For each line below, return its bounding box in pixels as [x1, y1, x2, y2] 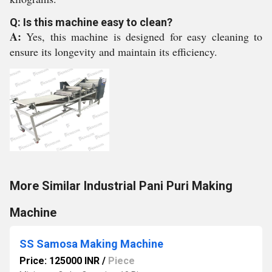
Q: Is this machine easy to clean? [10, 16, 172, 29]
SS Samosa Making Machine [19, 237, 163, 250]
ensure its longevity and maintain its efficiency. [10, 44, 217, 59]
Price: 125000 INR [19, 255, 100, 267]
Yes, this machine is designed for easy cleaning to [26, 29, 263, 44]
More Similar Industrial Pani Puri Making [10, 178, 233, 193]
